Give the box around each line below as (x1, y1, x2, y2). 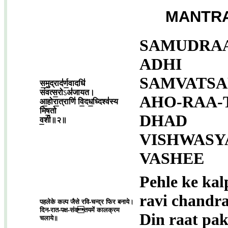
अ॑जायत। (67, 88, 95, 97)
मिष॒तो (40, 106, 56, 115)
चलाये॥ (40, 214, 58, 222)
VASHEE (139, 149, 204, 167)
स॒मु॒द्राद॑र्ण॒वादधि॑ (40, 79, 85, 88)
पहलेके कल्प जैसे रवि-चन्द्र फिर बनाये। (40, 198, 134, 206)
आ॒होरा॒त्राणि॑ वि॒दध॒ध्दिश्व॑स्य (40, 97, 118, 106)
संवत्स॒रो (40, 88, 63, 97)
